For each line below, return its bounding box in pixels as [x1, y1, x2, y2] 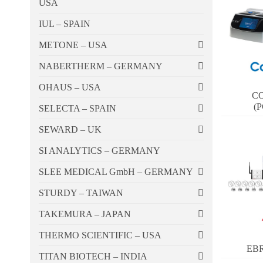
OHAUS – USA [39, 82, 101, 93]
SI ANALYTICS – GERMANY [39, 146, 160, 156]
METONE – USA [39, 40, 107, 50]
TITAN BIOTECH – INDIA [39, 251, 147, 262]
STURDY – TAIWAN [39, 188, 123, 198]
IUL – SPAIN [39, 19, 90, 29]
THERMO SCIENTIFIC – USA [39, 230, 161, 241]
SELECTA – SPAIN [39, 103, 116, 114]
